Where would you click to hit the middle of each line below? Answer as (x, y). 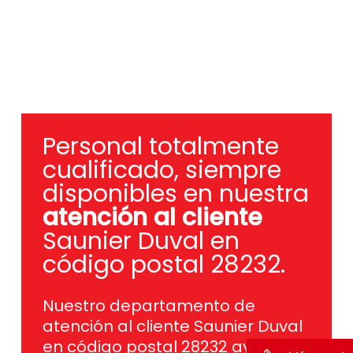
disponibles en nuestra (175, 193)
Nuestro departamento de (149, 305)
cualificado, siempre (162, 170)
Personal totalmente (160, 146)
